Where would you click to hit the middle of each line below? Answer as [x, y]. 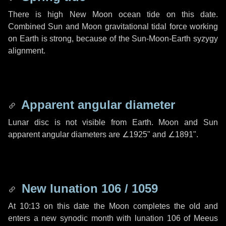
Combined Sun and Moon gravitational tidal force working [113, 26]
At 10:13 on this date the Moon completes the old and [113, 206]
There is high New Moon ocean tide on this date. [113, 14]
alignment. [27, 51]
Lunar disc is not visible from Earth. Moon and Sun [113, 122]
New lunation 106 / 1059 [88, 188]
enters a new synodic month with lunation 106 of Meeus [113, 218]
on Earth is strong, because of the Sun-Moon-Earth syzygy [113, 39]
